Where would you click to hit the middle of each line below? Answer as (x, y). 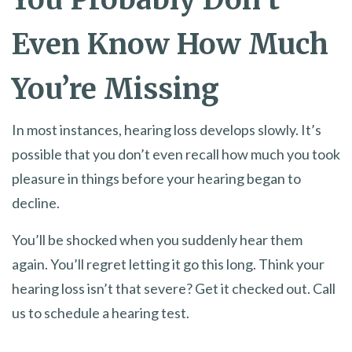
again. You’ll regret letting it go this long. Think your (168, 264)
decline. (36, 202)
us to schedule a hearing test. (101, 312)
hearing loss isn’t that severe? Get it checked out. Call (174, 288)
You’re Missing (115, 89)
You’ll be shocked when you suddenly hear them (157, 239)
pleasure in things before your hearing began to (156, 178)
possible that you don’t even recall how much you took (176, 154)
